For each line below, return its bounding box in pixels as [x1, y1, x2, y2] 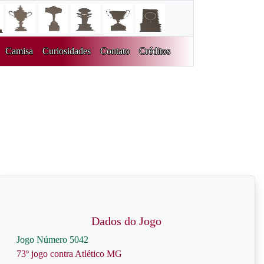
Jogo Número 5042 [16, 235, 88, 245]
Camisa [5, 46, 33, 56]
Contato [100, 46, 130, 56]
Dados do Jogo [91, 214, 161, 227]
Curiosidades [42, 46, 91, 56]
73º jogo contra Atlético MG [16, 249, 122, 259]
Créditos [138, 46, 170, 56]
